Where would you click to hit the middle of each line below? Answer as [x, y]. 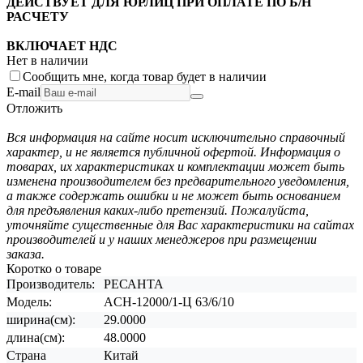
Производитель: [51, 284]
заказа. [26, 254]
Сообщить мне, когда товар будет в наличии [145, 76]
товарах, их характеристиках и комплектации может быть [175, 166]
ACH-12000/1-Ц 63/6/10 [169, 301]
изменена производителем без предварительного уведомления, [178, 181]
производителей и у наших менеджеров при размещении [162, 239]
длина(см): [36, 337]
